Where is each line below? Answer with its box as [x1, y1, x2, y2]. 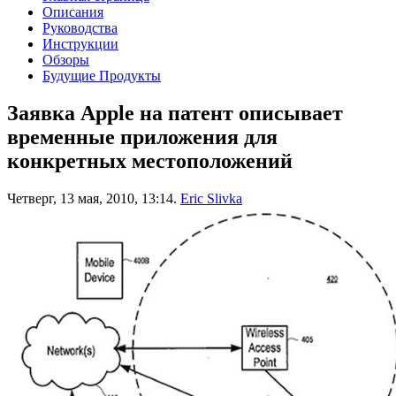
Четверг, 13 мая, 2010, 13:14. [7, 190, 177, 206]
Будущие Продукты [42, 67, 161, 83]
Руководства [42, 19, 118, 35]
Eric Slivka [180, 190, 242, 206]
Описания [42, 4, 103, 19]
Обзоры [42, 51, 89, 67]
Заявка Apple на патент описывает [7, 101, 343, 125]
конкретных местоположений [7, 148, 293, 172]
